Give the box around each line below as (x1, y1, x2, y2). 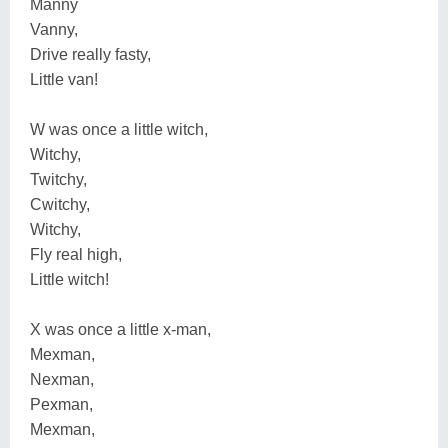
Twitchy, (30, 170, 87, 188)
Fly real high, (30, 245, 122, 263)
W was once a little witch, (30, 120, 208, 138)
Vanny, (30, 20, 78, 38)
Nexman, (30, 370, 94, 388)
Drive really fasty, (30, 45, 151, 63)
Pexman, (30, 395, 93, 413)
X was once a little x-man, (30, 320, 211, 338)
